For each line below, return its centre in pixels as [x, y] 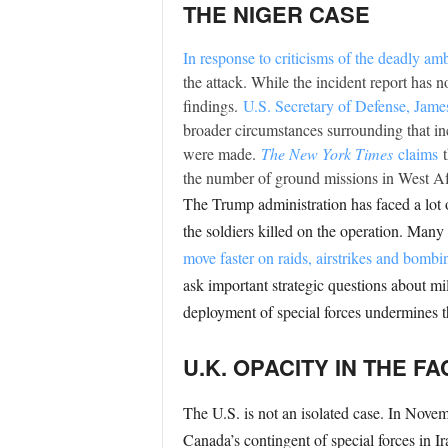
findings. [212, 105]
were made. [221, 153]
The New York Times [326, 153]
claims [417, 153]
